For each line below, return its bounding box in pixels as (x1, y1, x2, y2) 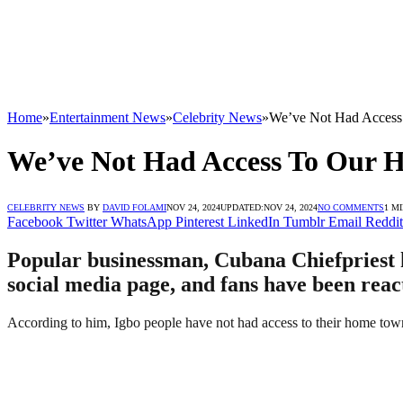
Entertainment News (49, 110, 166, 125)
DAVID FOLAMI (103, 201, 166, 212)
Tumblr (283, 213, 325, 229)
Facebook (7, 213, 63, 229)
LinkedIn (228, 213, 280, 229)
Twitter (67, 213, 107, 229)
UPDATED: (220, 201, 264, 212)
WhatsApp (111, 213, 172, 229)
